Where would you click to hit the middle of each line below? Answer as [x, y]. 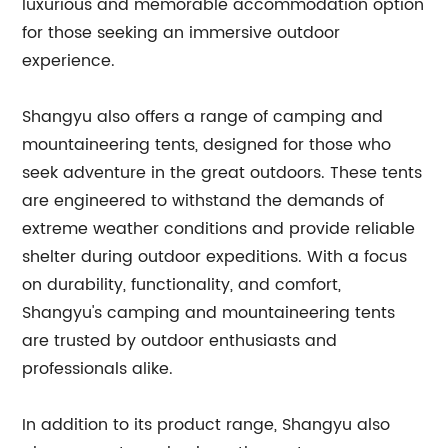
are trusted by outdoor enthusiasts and [180, 341]
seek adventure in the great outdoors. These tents [222, 173]
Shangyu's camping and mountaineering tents [209, 313]
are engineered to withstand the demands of [203, 201]
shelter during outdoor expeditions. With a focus [215, 257]
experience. [69, 61]
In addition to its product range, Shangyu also [206, 425]
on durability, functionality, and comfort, [182, 285]
